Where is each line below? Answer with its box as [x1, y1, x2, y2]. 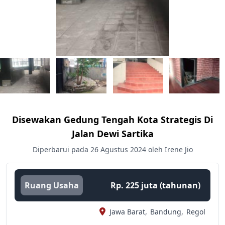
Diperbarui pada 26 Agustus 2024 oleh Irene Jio [32, 145, 193, 154]
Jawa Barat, [109, 207, 147, 216]
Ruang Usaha [25, 180, 79, 191]
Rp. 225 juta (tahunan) [110, 180, 200, 191]
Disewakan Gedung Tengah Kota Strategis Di [12, 114, 213, 126]
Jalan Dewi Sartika [71, 128, 154, 140]
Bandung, [150, 207, 183, 216]
